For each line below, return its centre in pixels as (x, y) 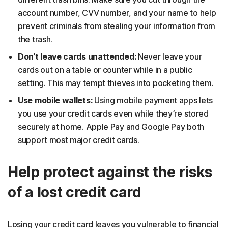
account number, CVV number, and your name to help (117, 12)
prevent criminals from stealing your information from (117, 26)
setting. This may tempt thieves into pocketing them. (116, 83)
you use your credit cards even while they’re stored (113, 113)
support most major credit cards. (79, 140)
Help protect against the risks (110, 172)
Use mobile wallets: (55, 100)
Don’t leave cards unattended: (77, 56)
